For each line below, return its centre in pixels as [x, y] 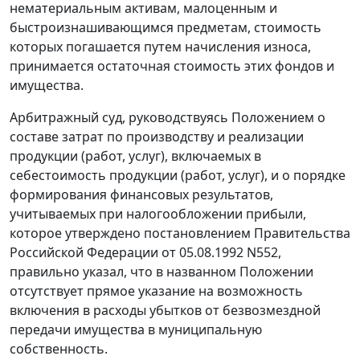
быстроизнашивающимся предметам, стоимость [166, 28]
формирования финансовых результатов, [141, 195]
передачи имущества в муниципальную [136, 330]
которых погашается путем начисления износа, [160, 47]
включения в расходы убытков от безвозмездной [165, 311]
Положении [276, 272]
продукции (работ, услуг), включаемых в [135, 156]
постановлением [197, 233]
